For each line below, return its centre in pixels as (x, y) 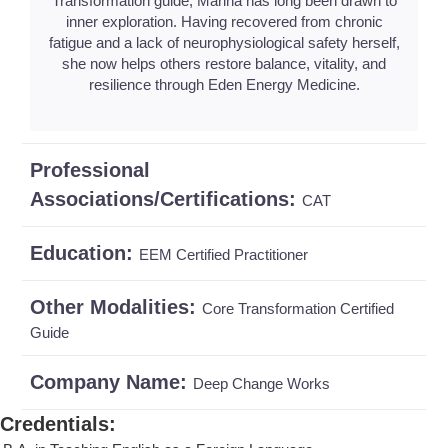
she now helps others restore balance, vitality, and (224, 63)
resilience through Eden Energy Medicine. (224, 84)
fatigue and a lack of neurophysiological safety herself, (224, 42)
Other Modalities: (116, 306)
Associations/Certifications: (166, 198)
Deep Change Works (261, 383)
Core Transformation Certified (298, 308)
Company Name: (111, 381)
